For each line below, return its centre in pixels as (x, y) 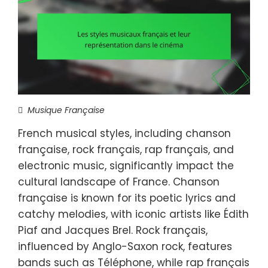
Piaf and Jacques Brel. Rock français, (113, 230)
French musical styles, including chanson (124, 133)
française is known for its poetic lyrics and (127, 198)
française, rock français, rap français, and (126, 149)
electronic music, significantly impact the (126, 165)
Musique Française (66, 110)
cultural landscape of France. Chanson (119, 182)
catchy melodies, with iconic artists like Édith (133, 214)
